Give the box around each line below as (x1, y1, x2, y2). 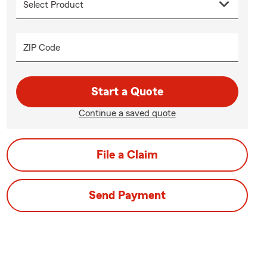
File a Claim (96, 149, 158, 161)
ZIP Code (23, 43, 60, 52)
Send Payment (88, 190, 166, 201)
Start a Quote (91, 86, 163, 98)
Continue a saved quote (78, 108, 176, 118)
